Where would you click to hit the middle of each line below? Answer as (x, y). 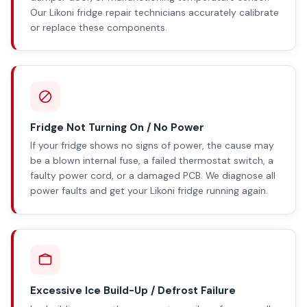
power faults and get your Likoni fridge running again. (149, 191)
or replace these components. (99, 28)
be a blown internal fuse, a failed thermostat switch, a (152, 161)
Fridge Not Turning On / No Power (117, 128)
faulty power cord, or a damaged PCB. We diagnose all (153, 176)
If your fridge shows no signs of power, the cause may (152, 146)
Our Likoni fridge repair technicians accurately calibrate (155, 13)
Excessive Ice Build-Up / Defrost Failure (133, 291)
